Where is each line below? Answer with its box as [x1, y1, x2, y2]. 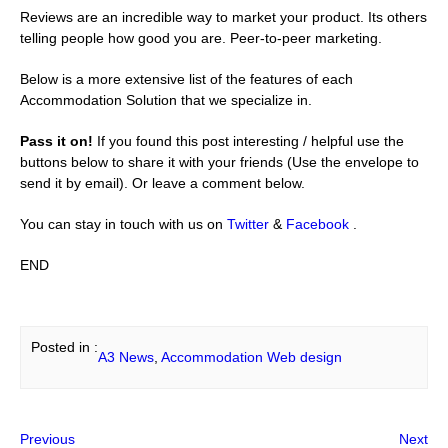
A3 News [98, 349, 154, 365]
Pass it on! [20, 133, 93, 149]
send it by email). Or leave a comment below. [20, 175, 305, 191]
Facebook [286, 216, 353, 232]
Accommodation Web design [161, 349, 342, 365]
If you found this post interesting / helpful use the [93, 133, 404, 149]
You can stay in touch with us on [20, 216, 227, 232]
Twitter [227, 216, 273, 232]
